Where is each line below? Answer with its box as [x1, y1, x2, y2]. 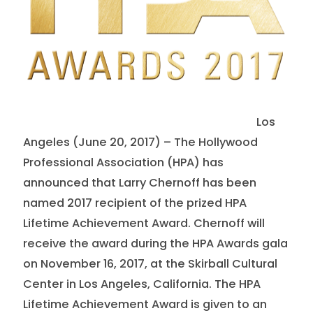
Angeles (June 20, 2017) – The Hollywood [22, 134, 258, 151]
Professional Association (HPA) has [22, 154, 224, 171]
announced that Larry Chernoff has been [22, 175, 256, 191]
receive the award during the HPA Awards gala [22, 235, 288, 252]
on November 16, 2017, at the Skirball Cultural [22, 256, 277, 272]
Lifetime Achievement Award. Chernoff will [22, 215, 265, 232]
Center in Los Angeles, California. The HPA [22, 276, 261, 293]
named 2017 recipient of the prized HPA [22, 195, 247, 212]
